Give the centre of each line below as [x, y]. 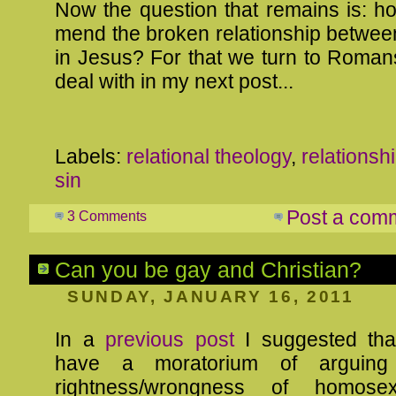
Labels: [91, 156]
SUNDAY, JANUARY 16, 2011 [211, 296]
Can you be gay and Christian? [208, 269]
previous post [170, 340]
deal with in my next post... [174, 82]
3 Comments [107, 216]
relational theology [209, 156]
